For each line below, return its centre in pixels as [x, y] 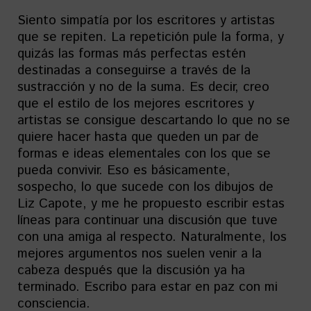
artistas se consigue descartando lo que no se [154, 120]
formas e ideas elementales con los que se [144, 153]
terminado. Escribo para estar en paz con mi [148, 287]
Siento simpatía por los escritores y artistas [146, 20]
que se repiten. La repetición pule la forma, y [151, 37]
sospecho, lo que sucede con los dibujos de [145, 187]
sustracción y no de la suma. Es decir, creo [143, 87]
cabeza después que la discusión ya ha [131, 270]
